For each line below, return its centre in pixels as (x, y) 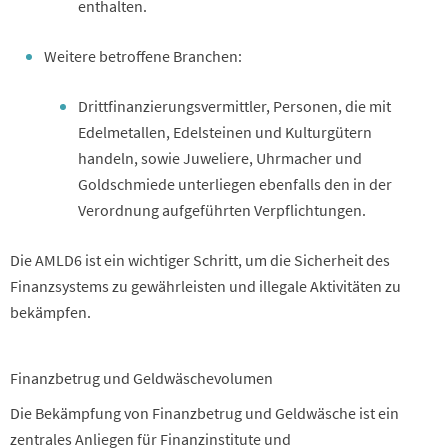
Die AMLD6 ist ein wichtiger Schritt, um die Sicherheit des (200, 259)
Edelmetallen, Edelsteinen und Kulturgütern (225, 131)
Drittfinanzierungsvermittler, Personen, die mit (234, 105)
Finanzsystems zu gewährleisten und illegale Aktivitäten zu (205, 285)
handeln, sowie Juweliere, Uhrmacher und (220, 157)
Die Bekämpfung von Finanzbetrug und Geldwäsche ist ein (204, 412)
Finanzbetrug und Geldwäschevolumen (141, 377)
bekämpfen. (50, 311)
